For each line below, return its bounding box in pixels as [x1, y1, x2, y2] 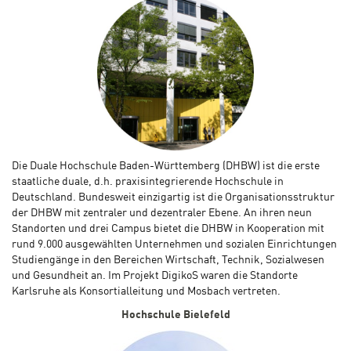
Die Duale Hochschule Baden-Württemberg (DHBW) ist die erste [12, 161, 320, 172]
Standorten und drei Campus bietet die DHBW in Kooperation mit [12, 223, 324, 235]
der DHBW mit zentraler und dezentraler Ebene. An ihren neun [12, 208, 312, 219]
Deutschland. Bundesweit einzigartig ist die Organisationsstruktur [12, 192, 335, 204]
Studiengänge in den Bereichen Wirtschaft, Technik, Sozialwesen [12, 255, 324, 266]
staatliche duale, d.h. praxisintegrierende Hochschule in [12, 176, 284, 188]
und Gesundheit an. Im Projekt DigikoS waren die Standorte [12, 270, 298, 282]
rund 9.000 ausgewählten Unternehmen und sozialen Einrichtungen [12, 239, 337, 251]
